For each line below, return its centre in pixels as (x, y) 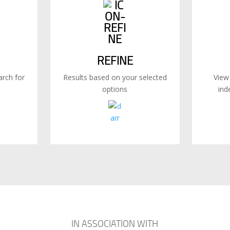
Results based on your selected (115, 77)
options (115, 89)
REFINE (115, 60)
